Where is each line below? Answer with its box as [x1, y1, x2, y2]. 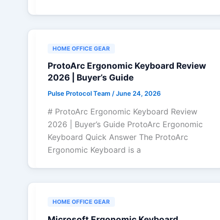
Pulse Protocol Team [48, 89, 112, 97]
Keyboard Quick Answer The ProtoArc [48, 132, 188, 142]
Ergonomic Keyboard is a [48, 145, 141, 155]
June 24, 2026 [116, 89, 161, 97]
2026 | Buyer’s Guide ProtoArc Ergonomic [48, 119, 203, 130]
